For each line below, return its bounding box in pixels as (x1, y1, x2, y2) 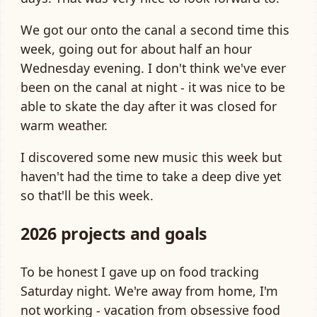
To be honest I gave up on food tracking (21, 263, 259, 280)
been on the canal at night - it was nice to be (21, 78, 285, 96)
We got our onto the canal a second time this (21, 21, 289, 38)
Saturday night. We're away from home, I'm (21, 282, 278, 299)
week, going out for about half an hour (21, 40, 252, 57)
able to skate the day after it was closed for (21, 97, 277, 115)
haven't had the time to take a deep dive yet (21, 167, 281, 185)
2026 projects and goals (21, 221, 208, 245)
